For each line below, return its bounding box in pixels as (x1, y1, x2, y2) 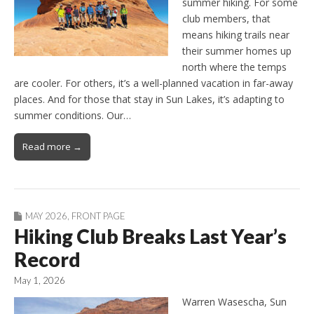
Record (14, 247, 81, 272)
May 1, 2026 (14, 275, 65, 287)
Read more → (22, 140, 82, 153)
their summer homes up (182, 44, 292, 58)
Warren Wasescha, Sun (182, 294, 287, 308)
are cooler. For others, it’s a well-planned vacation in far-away (14, 76, 293, 90)
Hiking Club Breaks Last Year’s (14, 224, 287, 249)
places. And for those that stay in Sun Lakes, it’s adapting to (14, 93, 285, 107)
